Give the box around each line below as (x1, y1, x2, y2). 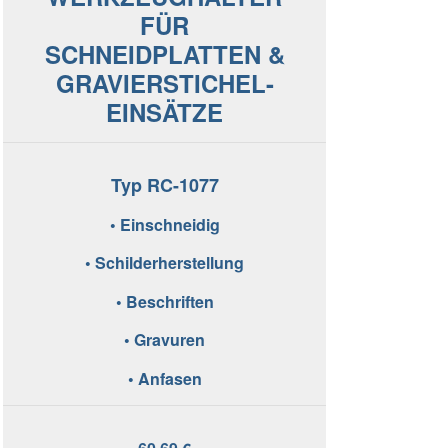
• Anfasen (127, 366, 202, 390)
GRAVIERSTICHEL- (55, 66, 274, 101)
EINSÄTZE (106, 95, 224, 130)
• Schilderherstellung (85, 251, 245, 275)
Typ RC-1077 (110, 171, 219, 198)
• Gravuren (124, 328, 206, 352)
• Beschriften (115, 289, 214, 313)
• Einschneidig (109, 212, 220, 236)
